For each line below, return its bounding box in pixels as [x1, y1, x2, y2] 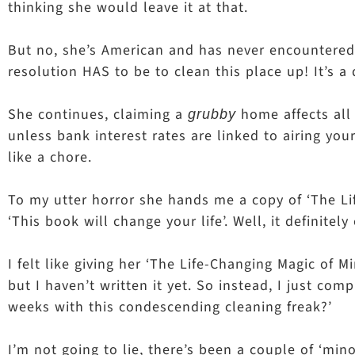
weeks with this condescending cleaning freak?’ [8, 297, 332, 317]
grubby [188, 106, 236, 122]
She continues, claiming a [8, 105, 188, 124]
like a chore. [8, 147, 92, 167]
